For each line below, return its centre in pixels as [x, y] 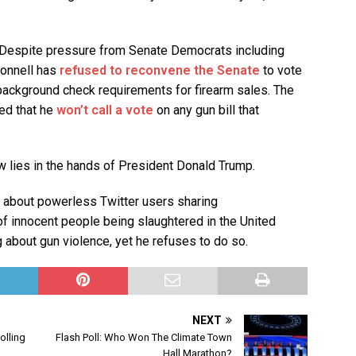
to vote [281, 71]
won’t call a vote [105, 110]
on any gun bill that [206, 110]
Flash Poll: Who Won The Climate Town [144, 338]
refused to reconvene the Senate [160, 71]
